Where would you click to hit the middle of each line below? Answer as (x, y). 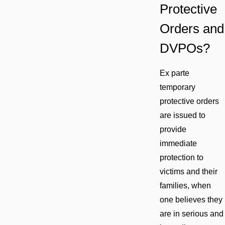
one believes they (191, 199)
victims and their (188, 171)
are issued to (182, 115)
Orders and (192, 29)
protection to (181, 157)
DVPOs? (185, 48)
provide (173, 129)
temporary (177, 87)
